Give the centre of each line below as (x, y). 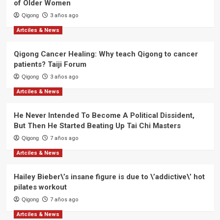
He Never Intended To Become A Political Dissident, (104, 116)
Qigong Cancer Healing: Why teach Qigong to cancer (106, 54)
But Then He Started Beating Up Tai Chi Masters (97, 126)
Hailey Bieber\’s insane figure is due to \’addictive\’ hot (109, 177)
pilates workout (40, 187)
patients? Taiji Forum (50, 65)
